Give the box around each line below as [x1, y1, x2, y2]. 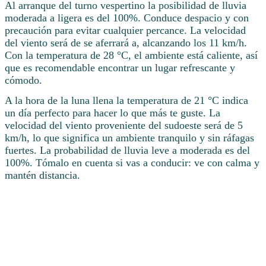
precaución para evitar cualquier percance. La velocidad [5, 24, 246, 37]
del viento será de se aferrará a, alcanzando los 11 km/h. [5, 37, 247, 49]
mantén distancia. [5, 169, 80, 182]
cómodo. [5, 74, 42, 87]
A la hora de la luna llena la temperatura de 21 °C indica [5, 94, 248, 107]
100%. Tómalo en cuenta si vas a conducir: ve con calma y [5, 157, 259, 169]
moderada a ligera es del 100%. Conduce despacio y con [5, 12, 249, 24]
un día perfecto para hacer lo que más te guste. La [5, 107, 220, 119]
